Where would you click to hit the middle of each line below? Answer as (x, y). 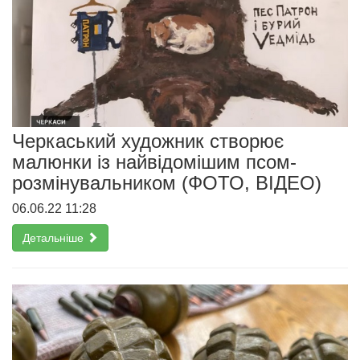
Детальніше (55, 237)
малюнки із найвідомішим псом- (154, 162)
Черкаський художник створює (148, 141)
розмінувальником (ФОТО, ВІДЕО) (167, 182)
